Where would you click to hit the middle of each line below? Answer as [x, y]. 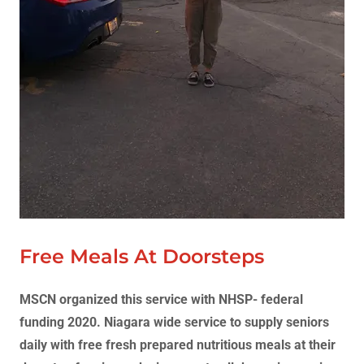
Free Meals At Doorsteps [142, 256]
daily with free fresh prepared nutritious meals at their [178, 345]
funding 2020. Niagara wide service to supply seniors [174, 322]
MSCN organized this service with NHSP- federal [161, 299]
